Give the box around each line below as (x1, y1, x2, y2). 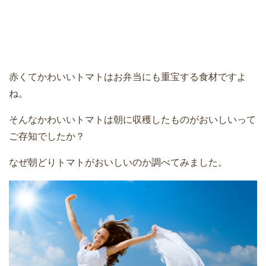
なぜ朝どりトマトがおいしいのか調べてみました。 (9, 157, 227, 167)
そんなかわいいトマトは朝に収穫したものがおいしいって (9, 115, 256, 125)
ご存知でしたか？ (9, 131, 85, 141)
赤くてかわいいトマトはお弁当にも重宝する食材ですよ (9, 72, 246, 82)
